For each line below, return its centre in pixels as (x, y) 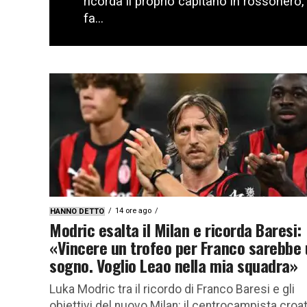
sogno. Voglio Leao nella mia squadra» (174, 265)
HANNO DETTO (77, 211)
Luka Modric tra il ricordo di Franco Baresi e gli (172, 289)
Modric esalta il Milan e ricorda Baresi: (175, 229)
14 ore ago (133, 210)
